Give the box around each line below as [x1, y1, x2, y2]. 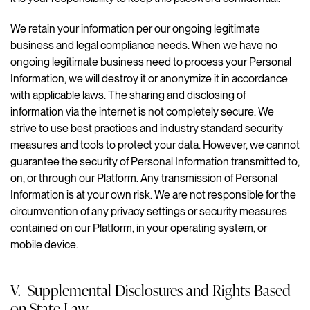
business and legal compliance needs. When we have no [10, 38, 277, 52]
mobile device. [10, 237, 78, 251]
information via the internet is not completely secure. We [10, 104, 274, 118]
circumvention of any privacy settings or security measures [10, 204, 287, 218]
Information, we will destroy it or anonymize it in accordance [10, 71, 288, 85]
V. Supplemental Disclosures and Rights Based [10, 277, 291, 301]
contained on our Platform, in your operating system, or [10, 221, 267, 235]
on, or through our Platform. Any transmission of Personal [10, 171, 277, 185]
